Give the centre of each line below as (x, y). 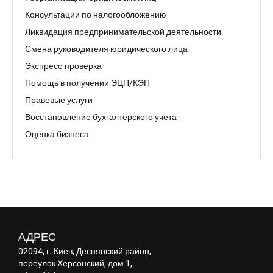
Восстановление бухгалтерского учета (101, 117)
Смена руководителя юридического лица (106, 49)
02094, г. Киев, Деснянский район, (85, 251)
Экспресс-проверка (63, 66)
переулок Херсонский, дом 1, (75, 263)
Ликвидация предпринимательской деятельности (123, 32)
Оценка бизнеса (57, 134)
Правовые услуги (59, 100)
